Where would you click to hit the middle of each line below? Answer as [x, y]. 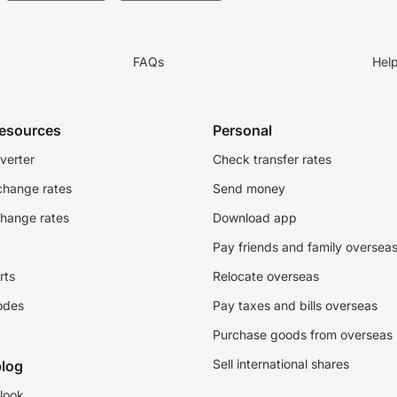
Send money [249, 188]
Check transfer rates [272, 159]
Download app [255, 218]
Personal [242, 130]
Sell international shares [281, 364]
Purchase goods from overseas [303, 335]
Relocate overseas [266, 276]
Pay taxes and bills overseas [295, 305]
